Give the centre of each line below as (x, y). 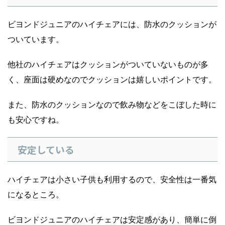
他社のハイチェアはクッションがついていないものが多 (108, 65)
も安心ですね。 (36, 120)
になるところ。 (36, 195)
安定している (46, 150)
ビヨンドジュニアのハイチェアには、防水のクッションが (112, 24)
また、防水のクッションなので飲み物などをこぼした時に (112, 105)
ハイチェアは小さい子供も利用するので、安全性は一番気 (112, 180)
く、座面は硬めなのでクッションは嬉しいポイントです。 (112, 80)
